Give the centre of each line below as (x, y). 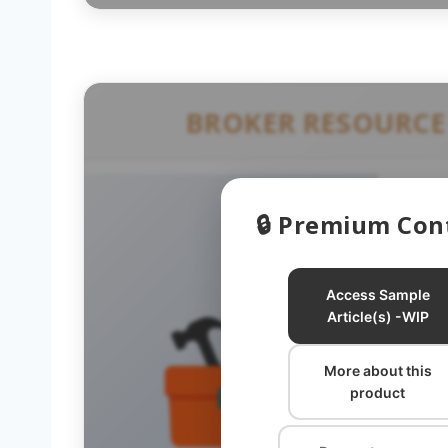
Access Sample (377, 294)
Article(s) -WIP (377, 316)
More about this (377, 370)
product (377, 392)
